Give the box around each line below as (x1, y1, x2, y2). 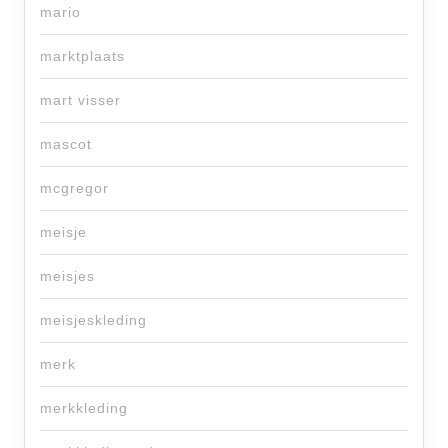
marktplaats (40, 48, 125, 65)
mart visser (40, 92, 121, 109)
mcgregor (40, 180, 109, 197)
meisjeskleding (40, 312, 147, 329)
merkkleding (40, 400, 128, 417)
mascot (40, 136, 92, 153)
